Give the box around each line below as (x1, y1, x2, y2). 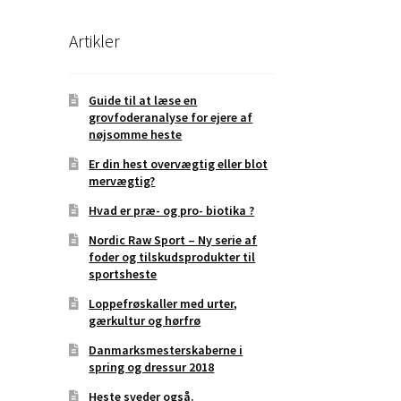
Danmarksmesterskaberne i (89, 341, 243, 358)
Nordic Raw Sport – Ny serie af (89, 231, 258, 248)
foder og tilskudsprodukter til (89, 248, 256, 265)
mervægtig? (89, 172, 156, 189)
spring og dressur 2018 (89, 358, 215, 375)
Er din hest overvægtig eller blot (89, 155, 269, 172)
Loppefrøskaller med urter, (89, 294, 238, 311)
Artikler (68, 30, 120, 53)
